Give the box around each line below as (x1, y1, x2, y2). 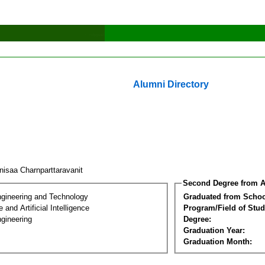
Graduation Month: (183, 237, 252, 246)
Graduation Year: (183, 225, 245, 235)
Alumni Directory (133, 79, 209, 89)
